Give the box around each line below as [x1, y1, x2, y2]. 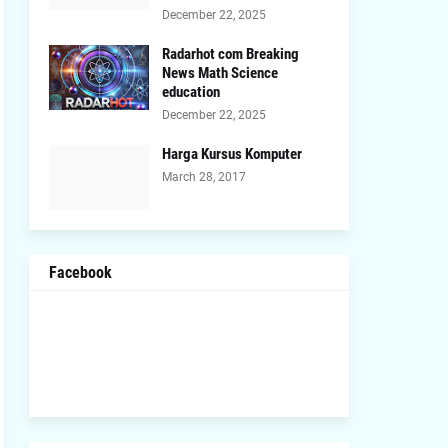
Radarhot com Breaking [161, 45, 299, 63]
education [161, 83, 220, 101]
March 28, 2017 [161, 170, 246, 184]
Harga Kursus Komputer [161, 145, 302, 163]
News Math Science [161, 64, 278, 82]
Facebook [48, 263, 112, 282]
